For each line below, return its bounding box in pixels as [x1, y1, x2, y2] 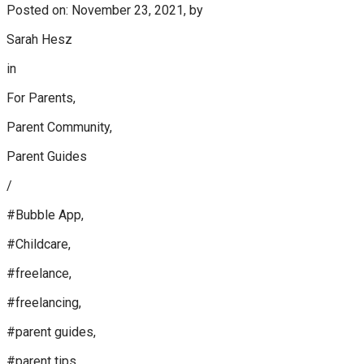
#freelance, [6, 266, 71, 281]
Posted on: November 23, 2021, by [6, 2, 203, 18]
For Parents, [6, 90, 76, 106]
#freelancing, [6, 295, 81, 310]
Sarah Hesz [6, 32, 72, 47]
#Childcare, [6, 236, 71, 252]
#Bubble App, [6, 207, 84, 223]
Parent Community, [6, 119, 112, 135]
